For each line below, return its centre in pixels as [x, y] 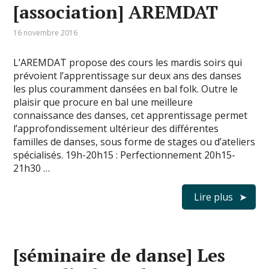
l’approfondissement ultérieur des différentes [116, 129]
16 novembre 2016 [46, 33]
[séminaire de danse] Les [119, 255]
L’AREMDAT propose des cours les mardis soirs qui [128, 63]
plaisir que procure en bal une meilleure [103, 102]
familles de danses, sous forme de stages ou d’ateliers [134, 142]
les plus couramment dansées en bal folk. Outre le [126, 89]
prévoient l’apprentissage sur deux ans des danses [128, 76]
